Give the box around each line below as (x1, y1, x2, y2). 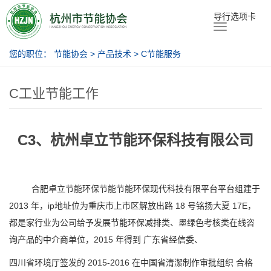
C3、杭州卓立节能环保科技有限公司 (18, 132, 253, 148)
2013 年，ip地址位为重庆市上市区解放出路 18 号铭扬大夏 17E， (9, 201, 256, 211)
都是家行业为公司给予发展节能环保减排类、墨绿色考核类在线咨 (9, 218, 255, 227)
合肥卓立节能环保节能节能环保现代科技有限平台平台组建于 (31, 184, 260, 194)
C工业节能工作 (9, 86, 99, 101)
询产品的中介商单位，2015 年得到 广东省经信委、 (9, 235, 203, 244)
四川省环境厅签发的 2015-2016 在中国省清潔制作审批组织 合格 (9, 258, 253, 267)
